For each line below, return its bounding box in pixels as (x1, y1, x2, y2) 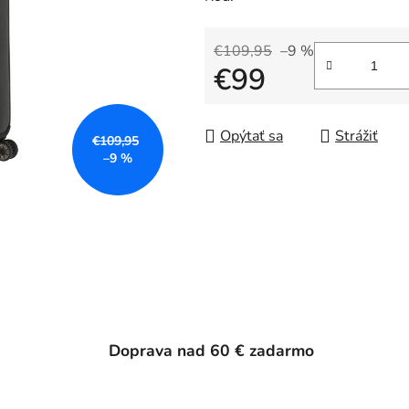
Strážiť (335, 126, 378, 147)
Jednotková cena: (213, 99, 323, 120)
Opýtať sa (220, 126, 283, 147)
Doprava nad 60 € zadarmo (109, 339, 315, 362)
